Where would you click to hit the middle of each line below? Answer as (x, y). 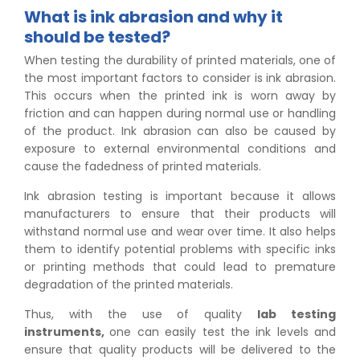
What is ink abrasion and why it (153, 17)
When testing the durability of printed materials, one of (180, 61)
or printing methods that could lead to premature (180, 267)
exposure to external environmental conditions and (180, 149)
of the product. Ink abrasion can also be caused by (180, 131)
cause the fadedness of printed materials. (143, 167)
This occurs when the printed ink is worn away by (180, 96)
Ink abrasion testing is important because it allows (180, 196)
